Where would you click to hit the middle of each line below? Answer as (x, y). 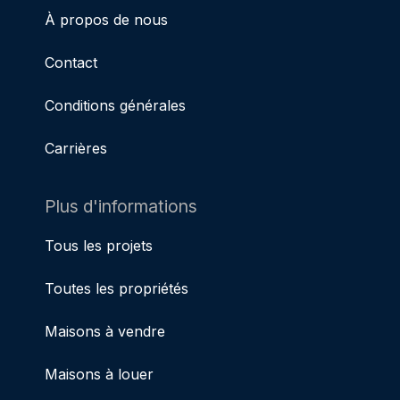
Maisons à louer (99, 374)
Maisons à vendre (105, 331)
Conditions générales (115, 105)
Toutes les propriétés (117, 288)
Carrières (76, 148)
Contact (71, 62)
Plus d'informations (121, 206)
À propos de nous (106, 19)
